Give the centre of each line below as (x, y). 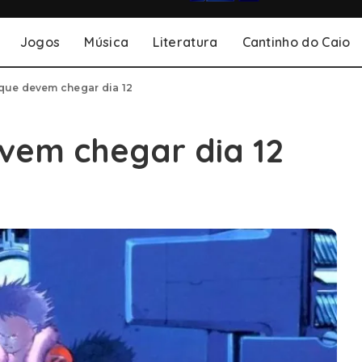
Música (107, 42)
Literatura (185, 42)
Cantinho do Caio (296, 42)
